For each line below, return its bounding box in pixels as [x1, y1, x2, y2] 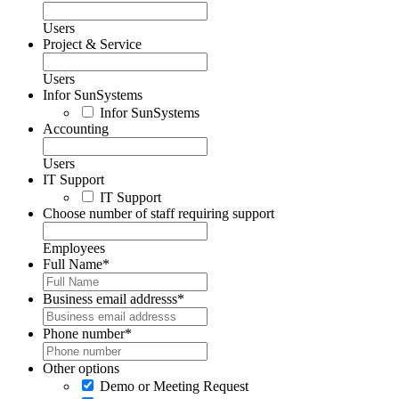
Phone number [43, 326, 125, 342]
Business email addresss [43, 291, 177, 307]
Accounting [43, 121, 109, 137]
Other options [43, 361, 119, 377]
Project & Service [43, 37, 142, 53]
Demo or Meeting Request [100, 379, 248, 395]
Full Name [43, 256, 102, 273]
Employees [43, 240, 105, 256]
